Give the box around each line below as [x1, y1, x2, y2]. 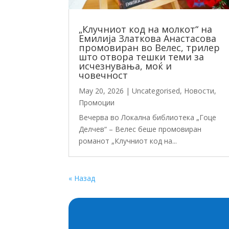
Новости [184, 86, 215, 96]
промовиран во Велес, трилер [79, 41, 220, 54]
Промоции [79, 98, 115, 108]
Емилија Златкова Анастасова [79, 32, 217, 45]
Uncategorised [132, 86, 180, 96]
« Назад [68, 173, 96, 184]
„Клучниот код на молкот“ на [79, 23, 213, 36]
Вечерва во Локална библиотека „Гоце [79, 112, 217, 123]
